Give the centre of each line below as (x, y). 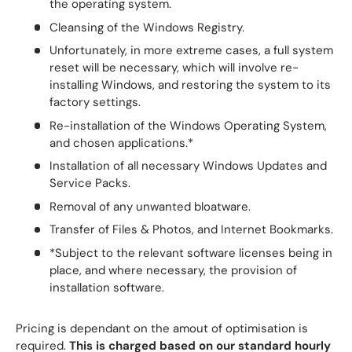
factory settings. (96, 103)
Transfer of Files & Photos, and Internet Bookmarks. (191, 230)
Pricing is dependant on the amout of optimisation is (162, 328)
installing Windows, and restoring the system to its (190, 85)
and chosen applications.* (121, 143)
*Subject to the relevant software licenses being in (191, 253)
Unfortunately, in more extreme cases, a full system (191, 51)
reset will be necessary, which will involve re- (174, 68)
